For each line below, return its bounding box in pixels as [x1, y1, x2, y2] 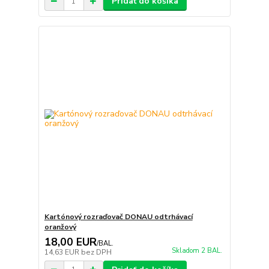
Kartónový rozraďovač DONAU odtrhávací [44, 211, 193, 222]
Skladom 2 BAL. [171, 246, 222, 255]
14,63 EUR [44, 247, 81, 257]
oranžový [44, 222, 76, 232]
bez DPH [80, 247, 112, 257]
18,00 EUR [44, 234, 97, 249]
